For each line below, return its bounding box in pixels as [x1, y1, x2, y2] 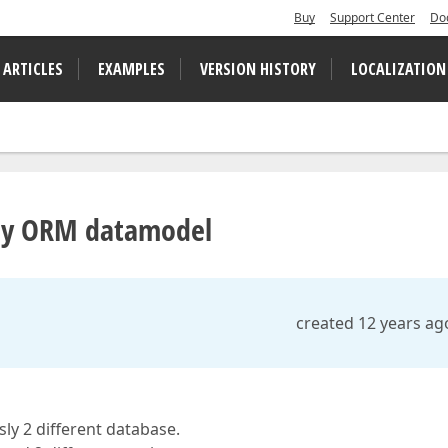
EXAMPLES [98, 58, 165, 80]
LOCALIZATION [351, 58, 446, 80]
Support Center [330, 9, 415, 26]
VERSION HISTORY [200, 58, 316, 80]
